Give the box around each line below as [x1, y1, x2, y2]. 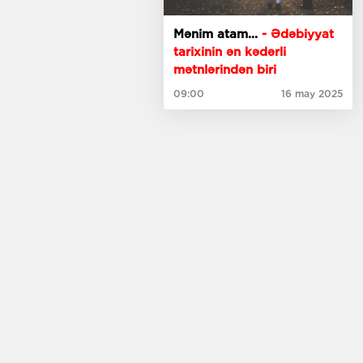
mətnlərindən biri [173, 62, 276, 78]
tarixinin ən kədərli [173, 45, 286, 60]
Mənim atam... [173, 27, 262, 42]
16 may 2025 [280, 88, 343, 100]
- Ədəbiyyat [261, 27, 334, 42]
